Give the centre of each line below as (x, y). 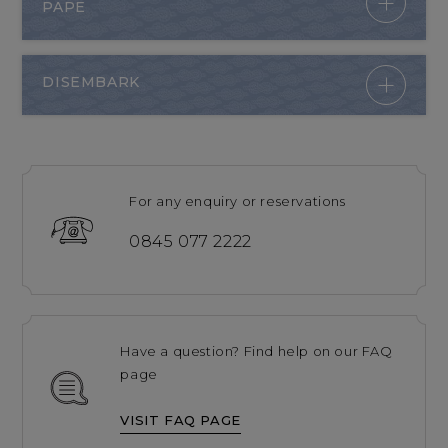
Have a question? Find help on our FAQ (256, 351)
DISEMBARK (91, 82)
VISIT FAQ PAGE (180, 419)
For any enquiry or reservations (237, 201)
